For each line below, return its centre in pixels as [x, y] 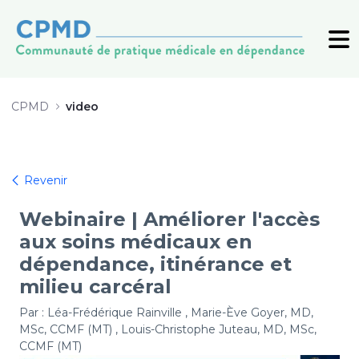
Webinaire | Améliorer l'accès [169, 220]
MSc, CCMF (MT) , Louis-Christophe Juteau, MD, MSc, [168, 330]
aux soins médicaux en [136, 242]
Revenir [44, 181]
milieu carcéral [95, 287]
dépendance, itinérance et [155, 264]
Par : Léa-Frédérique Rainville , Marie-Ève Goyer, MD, [166, 313]
